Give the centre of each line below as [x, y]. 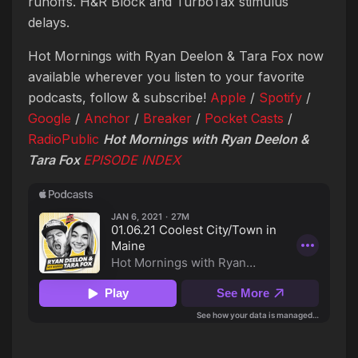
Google [50, 118]
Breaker [167, 118]
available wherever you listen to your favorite [166, 77]
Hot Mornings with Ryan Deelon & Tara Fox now [176, 56]
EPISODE [110, 160]
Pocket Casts [244, 118]
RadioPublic [64, 139]
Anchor [107, 118]
